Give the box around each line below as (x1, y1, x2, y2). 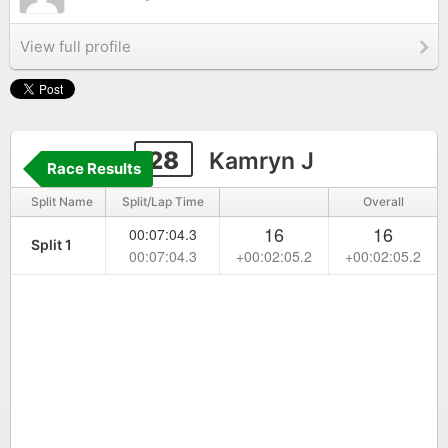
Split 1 (31, 236, 72, 253)
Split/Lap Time (121, 194, 204, 209)
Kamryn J (203, 147, 314, 175)
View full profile (20, 37, 131, 56)
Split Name (31, 194, 93, 209)
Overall (362, 194, 404, 209)
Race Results (47, 159, 141, 178)
